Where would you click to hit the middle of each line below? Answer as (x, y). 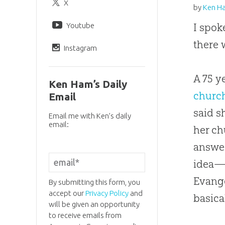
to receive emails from (85, 215)
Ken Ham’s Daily (88, 84)
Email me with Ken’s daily (90, 116)
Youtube (80, 25)
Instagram (80, 48)
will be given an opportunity (94, 204)
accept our (67, 193)
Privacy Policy (107, 193)
